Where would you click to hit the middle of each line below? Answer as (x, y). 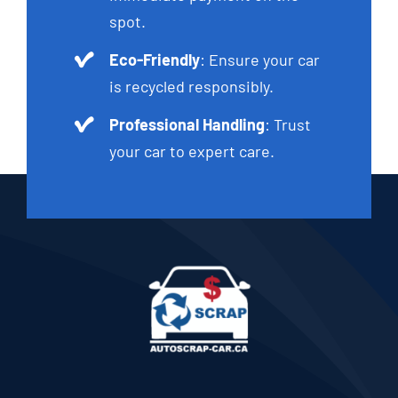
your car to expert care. (192, 151)
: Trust (288, 124)
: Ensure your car (260, 59)
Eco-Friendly (155, 59)
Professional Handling (187, 124)
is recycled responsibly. (192, 86)
